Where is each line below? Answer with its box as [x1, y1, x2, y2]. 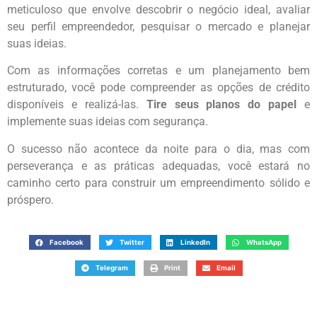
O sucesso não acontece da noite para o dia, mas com [7, 142, 310, 156]
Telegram [95, 263, 128, 272]
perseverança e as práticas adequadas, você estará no [7, 158, 310, 173]
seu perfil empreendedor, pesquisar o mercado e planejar [7, 19, 310, 33]
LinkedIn [180, 238, 210, 246]
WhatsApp [246, 238, 282, 246]
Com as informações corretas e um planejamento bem [7, 64, 310, 78]
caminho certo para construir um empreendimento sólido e [7, 175, 310, 190]
